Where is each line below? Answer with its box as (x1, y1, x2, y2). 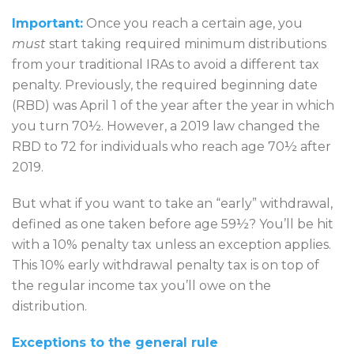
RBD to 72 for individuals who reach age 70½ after (12, 138, 331, 154)
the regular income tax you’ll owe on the (12, 277, 271, 293)
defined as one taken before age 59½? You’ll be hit (12, 216, 333, 232)
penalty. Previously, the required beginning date (12, 77, 318, 92)
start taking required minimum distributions (49, 36, 326, 51)
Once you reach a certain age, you (83, 15, 303, 31)
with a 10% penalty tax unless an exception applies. (12, 236, 331, 252)
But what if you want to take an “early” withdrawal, (12, 195, 333, 211)
